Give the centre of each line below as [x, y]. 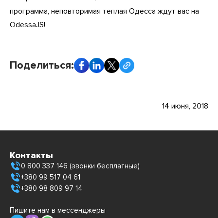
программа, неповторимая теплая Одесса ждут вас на [104, 11]
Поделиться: [42, 65]
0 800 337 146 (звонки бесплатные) [80, 166]
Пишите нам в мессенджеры [58, 210]
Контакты [31, 155]
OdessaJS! [27, 25]
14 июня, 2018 [185, 106]
